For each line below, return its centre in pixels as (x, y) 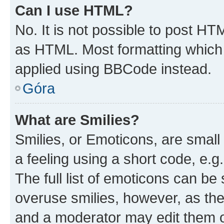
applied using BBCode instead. (113, 68)
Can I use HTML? (74, 10)
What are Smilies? (77, 119)
